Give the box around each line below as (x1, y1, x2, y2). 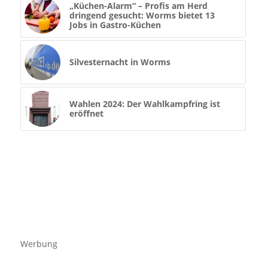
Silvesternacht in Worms (69, 56, 170, 68)
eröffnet (69, 108, 103, 120)
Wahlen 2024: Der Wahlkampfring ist (69, 98, 220, 110)
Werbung (20, 238, 57, 250)
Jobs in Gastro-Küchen (69, 19, 161, 31)
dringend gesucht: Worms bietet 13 (69, 10, 215, 22)
